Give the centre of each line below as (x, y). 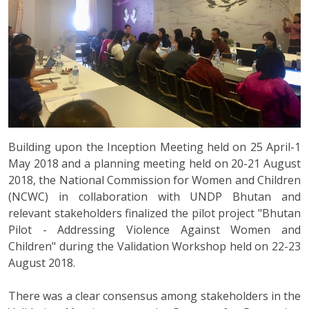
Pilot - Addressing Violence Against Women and (154, 230)
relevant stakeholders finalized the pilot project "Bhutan (154, 213)
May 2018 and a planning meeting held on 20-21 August (154, 164)
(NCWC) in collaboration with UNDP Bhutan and (154, 197)
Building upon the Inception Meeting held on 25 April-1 (154, 147)
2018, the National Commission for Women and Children (154, 180)
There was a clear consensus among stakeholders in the (154, 296)
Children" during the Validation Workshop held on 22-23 (154, 247)
